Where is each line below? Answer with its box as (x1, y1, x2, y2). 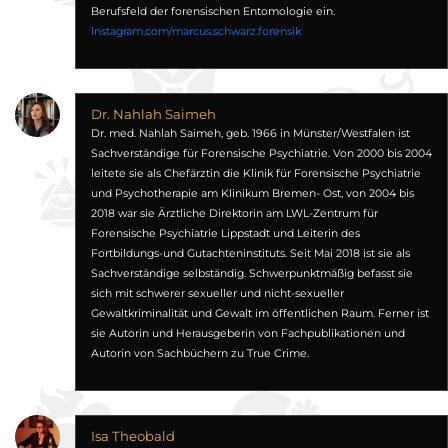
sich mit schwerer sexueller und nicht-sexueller (90, 287, 344, 300)
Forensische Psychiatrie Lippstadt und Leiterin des (90, 227, 360, 240)
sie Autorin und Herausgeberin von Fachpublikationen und (90, 327, 405, 340)
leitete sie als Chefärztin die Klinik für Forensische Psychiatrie (90, 167, 421, 180)
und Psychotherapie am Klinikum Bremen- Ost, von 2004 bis (90, 187, 414, 200)
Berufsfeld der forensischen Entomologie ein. (90, 5, 335, 18)
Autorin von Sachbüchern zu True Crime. (90, 347, 309, 360)
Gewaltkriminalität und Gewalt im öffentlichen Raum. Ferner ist (90, 307, 429, 320)
